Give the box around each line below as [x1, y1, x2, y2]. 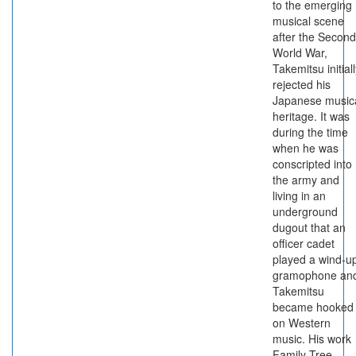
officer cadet [273, 235, 335, 251]
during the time [273, 124, 348, 140]
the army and [273, 172, 339, 188]
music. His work [273, 331, 351, 346]
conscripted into [273, 156, 352, 172]
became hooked [273, 299, 354, 315]
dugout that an [273, 219, 346, 235]
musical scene [273, 13, 344, 29]
